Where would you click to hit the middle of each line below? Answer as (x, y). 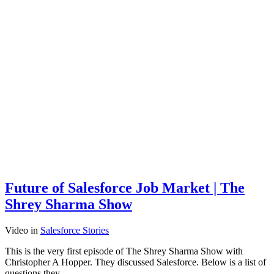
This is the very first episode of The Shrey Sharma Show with (124, 251)
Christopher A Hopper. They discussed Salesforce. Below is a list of (135, 262)
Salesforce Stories (75, 230)
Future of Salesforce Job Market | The (125, 187)
